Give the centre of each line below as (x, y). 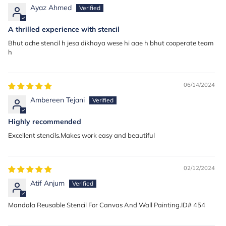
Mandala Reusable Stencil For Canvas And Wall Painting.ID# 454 (107, 205)
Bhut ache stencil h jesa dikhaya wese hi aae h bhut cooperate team (111, 43)
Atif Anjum (47, 183)
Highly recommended (45, 121)
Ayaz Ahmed (51, 7)
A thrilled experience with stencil (64, 29)
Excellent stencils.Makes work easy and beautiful (81, 135)
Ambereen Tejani (58, 100)
